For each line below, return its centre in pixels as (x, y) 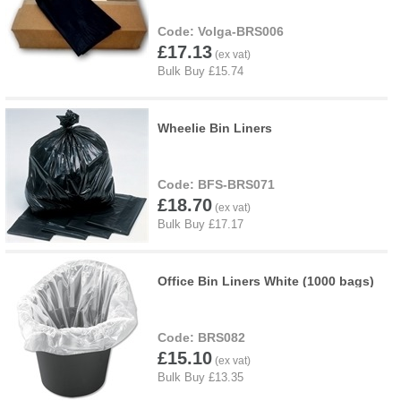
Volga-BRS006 (241, 31)
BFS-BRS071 (236, 184)
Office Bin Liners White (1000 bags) (266, 281)
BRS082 (222, 337)
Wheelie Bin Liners (215, 128)
